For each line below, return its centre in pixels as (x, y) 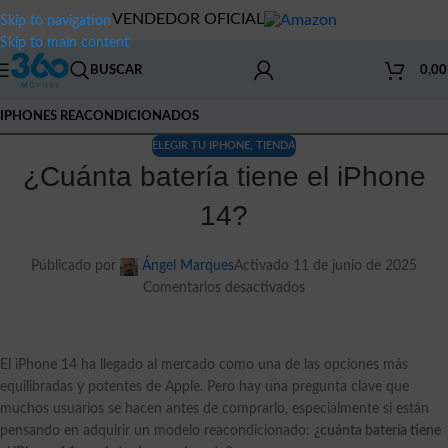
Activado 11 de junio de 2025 (325, 266)
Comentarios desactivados (224, 288)
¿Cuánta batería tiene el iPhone (224, 177)
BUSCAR (116, 70)
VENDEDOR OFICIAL (187, 19)
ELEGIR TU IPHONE (201, 145)
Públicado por (73, 266)
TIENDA (276, 145)
